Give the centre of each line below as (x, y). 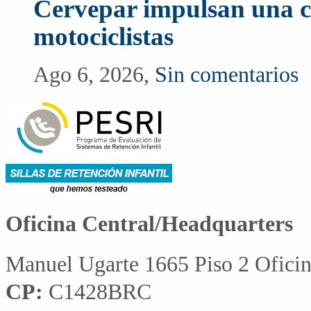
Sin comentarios (227, 75)
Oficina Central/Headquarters (149, 224)
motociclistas (103, 36)
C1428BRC (97, 292)
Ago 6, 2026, (94, 75)
